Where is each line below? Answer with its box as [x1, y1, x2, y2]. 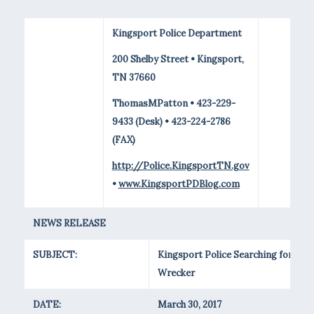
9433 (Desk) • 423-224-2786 [111, 116, 231, 128]
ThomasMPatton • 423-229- [111, 97, 235, 110]
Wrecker [157, 267, 195, 279]
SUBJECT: [32, 249, 77, 261]
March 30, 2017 [157, 299, 221, 310]
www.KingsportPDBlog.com [118, 178, 240, 191]
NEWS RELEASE [32, 217, 106, 229]
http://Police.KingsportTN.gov [111, 160, 250, 172]
